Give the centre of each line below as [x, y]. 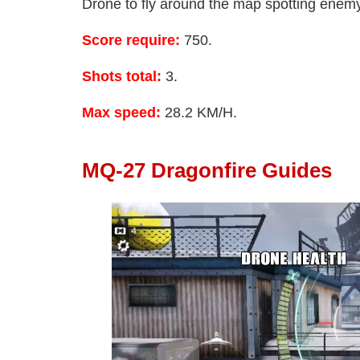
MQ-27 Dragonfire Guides [207, 171]
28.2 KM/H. [201, 113]
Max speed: [121, 113]
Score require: [131, 41]
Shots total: [122, 77]
